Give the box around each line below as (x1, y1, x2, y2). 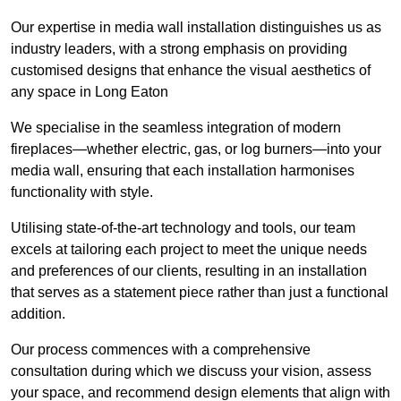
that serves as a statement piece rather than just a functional (11, 285, 388, 301)
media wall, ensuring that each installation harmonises (11, 163, 354, 179)
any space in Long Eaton (11, 84, 168, 100)
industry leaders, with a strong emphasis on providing (11, 41, 347, 57)
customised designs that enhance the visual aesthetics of (11, 63, 371, 79)
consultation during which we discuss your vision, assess (11, 363, 371, 380)
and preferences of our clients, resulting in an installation (11, 263, 367, 279)
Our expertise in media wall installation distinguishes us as (11, 20, 381, 36)
